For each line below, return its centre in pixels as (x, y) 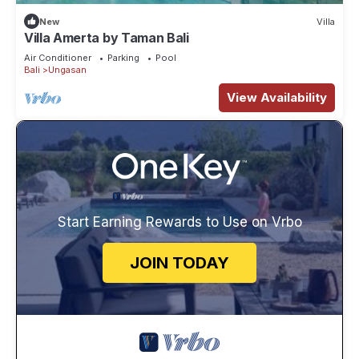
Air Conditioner (58, 58)
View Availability (277, 98)
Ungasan (67, 70)
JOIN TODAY (179, 263)
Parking (123, 58)
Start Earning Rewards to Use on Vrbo (179, 222)
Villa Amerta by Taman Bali (107, 38)
